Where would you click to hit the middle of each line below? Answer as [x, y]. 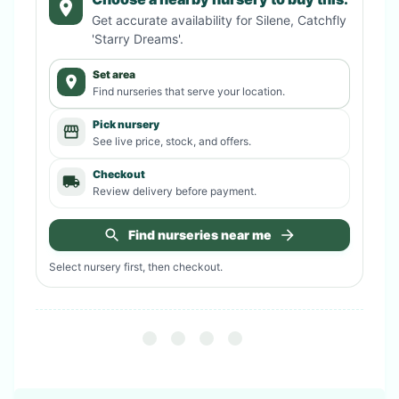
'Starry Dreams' [135, 38]
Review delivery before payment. [175, 191]
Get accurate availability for [173, 20]
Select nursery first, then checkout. [136, 266]
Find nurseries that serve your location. [189, 91]
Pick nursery [126, 124]
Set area [114, 74]
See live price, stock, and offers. [172, 141]
